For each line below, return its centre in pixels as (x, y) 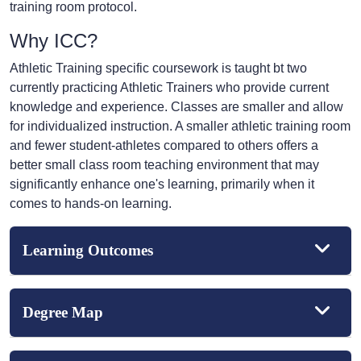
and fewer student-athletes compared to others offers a (164, 146)
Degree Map (63, 313)
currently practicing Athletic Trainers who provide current (169, 88)
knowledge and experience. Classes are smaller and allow (176, 107)
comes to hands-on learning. (91, 204)
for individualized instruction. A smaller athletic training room (180, 127)
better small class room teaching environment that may (164, 165)
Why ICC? (54, 41)
